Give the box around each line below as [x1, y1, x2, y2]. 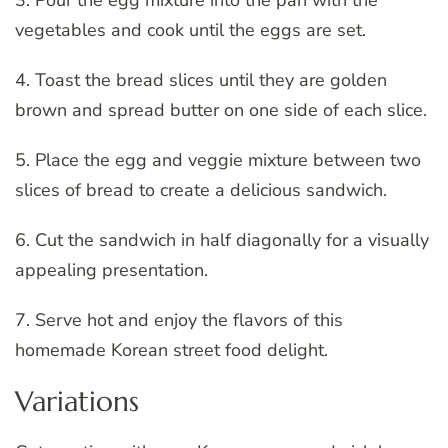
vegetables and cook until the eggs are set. [15, 18, 366, 43]
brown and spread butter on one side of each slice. [15, 98, 427, 123]
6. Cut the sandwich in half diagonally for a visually [15, 228, 429, 253]
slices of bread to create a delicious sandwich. [15, 178, 387, 203]
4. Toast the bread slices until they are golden [15, 68, 387, 93]
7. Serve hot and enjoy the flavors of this [15, 308, 343, 333]
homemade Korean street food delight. [15, 338, 328, 363]
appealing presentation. [15, 258, 208, 283]
